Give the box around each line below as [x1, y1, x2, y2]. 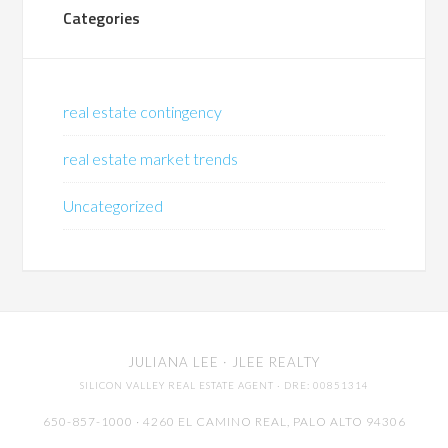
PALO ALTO [292, 414, 363, 430]
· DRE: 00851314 [273, 380, 369, 392]
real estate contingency [63, 102, 223, 122]
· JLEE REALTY [219, 354, 320, 371]
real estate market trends [63, 149, 239, 169]
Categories [63, 6, 141, 31]
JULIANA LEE [128, 354, 219, 371]
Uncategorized [63, 196, 164, 216]
